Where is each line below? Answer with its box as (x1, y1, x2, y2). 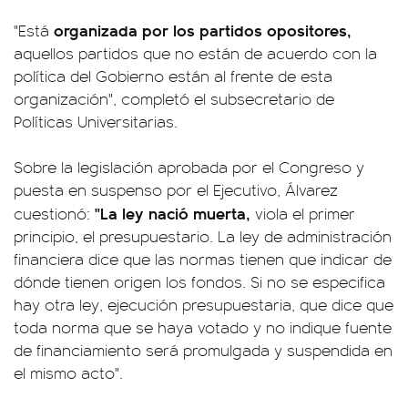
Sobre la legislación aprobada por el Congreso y (14, 156, 364, 178)
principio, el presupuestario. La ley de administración (14, 225, 392, 247)
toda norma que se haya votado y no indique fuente (14, 316, 392, 338)
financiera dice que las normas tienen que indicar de (14, 248, 392, 270)
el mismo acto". (14, 362, 123, 383)
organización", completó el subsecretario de (14, 87, 334, 109)
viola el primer (250, 202, 355, 224)
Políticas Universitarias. (14, 110, 178, 132)
